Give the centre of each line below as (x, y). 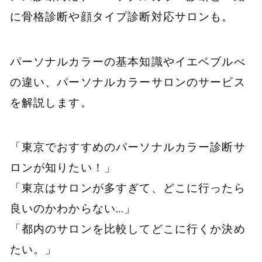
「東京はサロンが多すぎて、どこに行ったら (127, 188)
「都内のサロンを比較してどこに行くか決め (127, 229)
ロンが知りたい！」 (63, 168)
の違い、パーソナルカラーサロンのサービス (127, 82)
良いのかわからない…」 (73, 208)
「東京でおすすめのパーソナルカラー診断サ (127, 147)
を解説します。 (51, 102)
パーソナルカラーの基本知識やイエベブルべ (127, 61)
